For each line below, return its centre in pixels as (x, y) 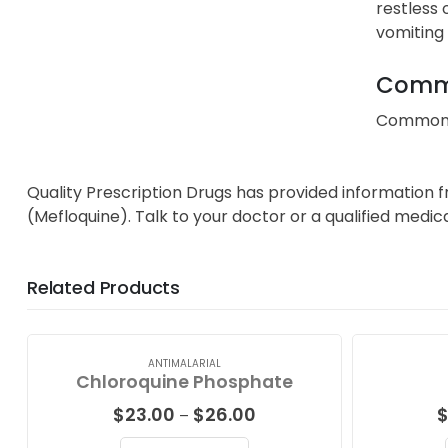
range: (278, 432)
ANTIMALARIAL (184, 363)
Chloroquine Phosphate (184, 381)
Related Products (104, 287)
